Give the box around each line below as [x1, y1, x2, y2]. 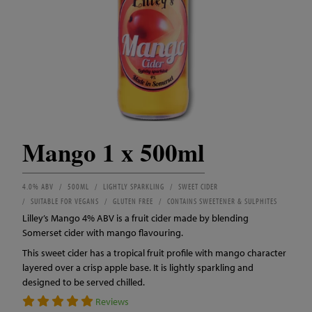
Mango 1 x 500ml [22, 134, 205, 170]
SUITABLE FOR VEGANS [31, 196, 99, 206]
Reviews [95, 295, 129, 308]
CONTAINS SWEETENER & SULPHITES [167, 196, 277, 206]
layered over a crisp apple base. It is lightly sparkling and [22, 261, 253, 274]
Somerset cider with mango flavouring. [22, 226, 183, 239]
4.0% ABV [22, 181, 54, 192]
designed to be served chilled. [22, 276, 145, 288]
